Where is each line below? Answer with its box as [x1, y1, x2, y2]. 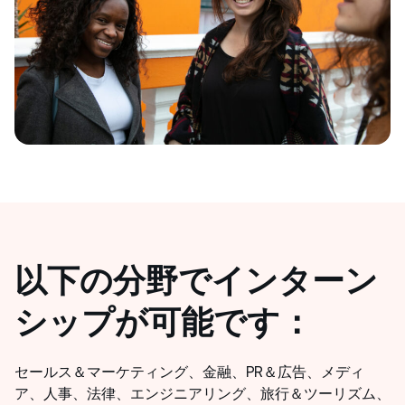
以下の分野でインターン [14, 261, 378, 299]
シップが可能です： [14, 303, 313, 341]
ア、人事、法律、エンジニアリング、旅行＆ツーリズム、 [14, 384, 391, 402]
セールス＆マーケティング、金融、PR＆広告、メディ [14, 363, 364, 381]
